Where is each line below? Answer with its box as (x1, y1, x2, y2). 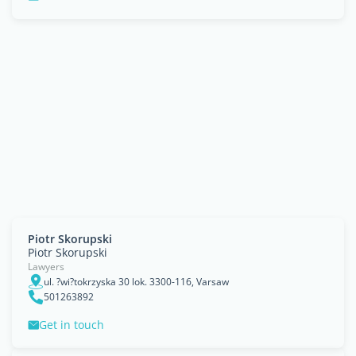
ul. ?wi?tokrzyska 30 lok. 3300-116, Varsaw (44, 274, 229, 288)
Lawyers (28, 260, 64, 273)
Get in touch (39, 317, 104, 332)
